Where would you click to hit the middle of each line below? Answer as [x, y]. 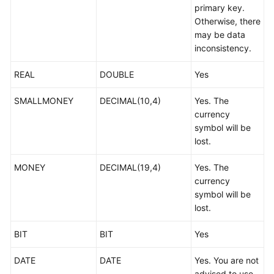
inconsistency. [223, 48]
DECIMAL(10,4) [130, 101]
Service [37, 232]
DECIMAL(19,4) [130, 167]
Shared [36, 191]
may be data [220, 35]
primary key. [220, 8]
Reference [43, 134]
